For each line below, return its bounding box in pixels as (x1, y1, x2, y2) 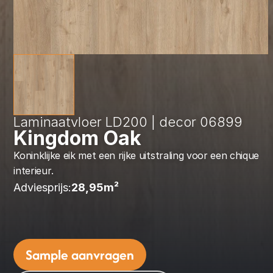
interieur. (13, 165, 54, 177)
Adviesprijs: (13, 181, 72, 194)
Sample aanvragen (26, 245, 135, 264)
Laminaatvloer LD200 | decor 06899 (13, 114, 243, 130)
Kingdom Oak (13, 126, 142, 150)
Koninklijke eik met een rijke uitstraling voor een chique (13, 149, 260, 161)
